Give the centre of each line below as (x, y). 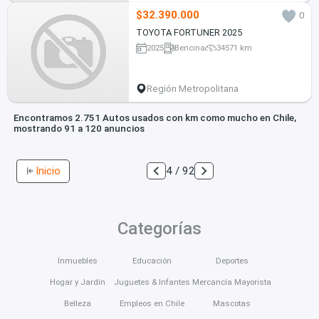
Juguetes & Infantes (152, 282)
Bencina (190, 48)
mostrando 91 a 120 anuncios (79, 129)
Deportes (232, 260)
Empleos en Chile (152, 303)
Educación (152, 260)
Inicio (48, 171)
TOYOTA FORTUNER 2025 (189, 32)
